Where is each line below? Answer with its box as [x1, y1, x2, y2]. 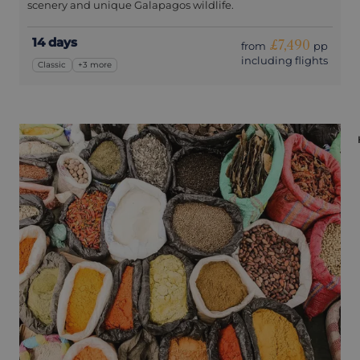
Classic [38, 60, 67, 70]
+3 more [78, 60, 112, 70]
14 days [32, 34, 77, 50]
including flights [241, 53, 328, 67]
